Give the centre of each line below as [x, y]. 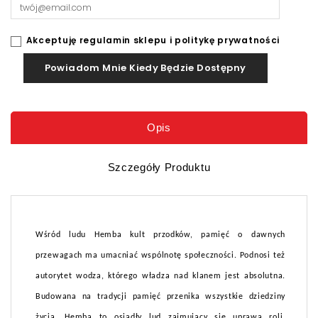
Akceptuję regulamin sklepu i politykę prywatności [153, 40]
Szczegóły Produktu [159, 168]
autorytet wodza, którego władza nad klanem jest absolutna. [160, 276]
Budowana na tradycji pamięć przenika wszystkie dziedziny [160, 297]
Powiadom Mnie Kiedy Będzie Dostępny [145, 68]
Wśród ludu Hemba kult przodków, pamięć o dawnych [160, 235]
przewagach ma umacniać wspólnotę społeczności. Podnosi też [160, 256]
